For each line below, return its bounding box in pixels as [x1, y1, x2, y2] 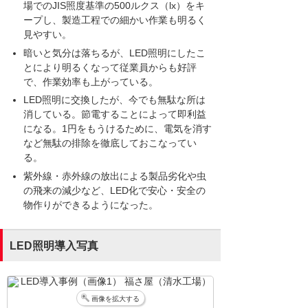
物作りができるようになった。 [23, 199, 158, 210]
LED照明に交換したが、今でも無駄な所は [23, 94, 206, 106]
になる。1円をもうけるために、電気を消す [23, 123, 212, 135]
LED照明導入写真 [10, 239, 98, 252]
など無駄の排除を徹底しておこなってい [23, 137, 197, 149]
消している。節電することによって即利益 [23, 109, 206, 120]
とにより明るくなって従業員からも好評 [23, 61, 197, 73]
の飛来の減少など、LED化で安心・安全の [23, 184, 206, 196]
